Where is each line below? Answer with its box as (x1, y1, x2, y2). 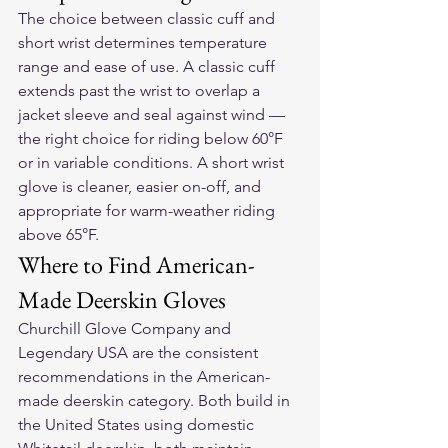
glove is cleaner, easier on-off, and (18, 177, 265, 196)
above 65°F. (18, 225, 99, 244)
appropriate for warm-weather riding (18, 201, 279, 220)
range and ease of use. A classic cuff (18, 57, 279, 76)
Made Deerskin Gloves (18, 284, 226, 315)
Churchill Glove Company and (18, 319, 235, 338)
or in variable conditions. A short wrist (18, 153, 288, 172)
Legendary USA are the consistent (18, 343, 262, 362)
